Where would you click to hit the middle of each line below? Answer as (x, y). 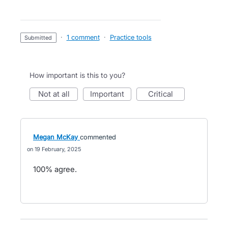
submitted (40, 38)
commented (98, 137)
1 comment (83, 37)
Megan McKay (55, 137)
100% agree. (55, 169)
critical (163, 94)
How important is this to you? (77, 75)
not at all (56, 94)
